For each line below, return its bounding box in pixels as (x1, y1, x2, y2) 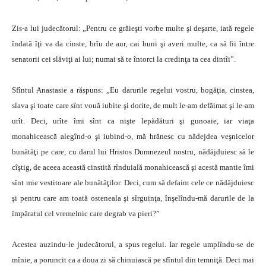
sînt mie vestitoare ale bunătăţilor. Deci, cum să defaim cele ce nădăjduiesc (12, 178, 254, 187)
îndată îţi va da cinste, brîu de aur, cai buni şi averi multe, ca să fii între (12, 39, 254, 48)
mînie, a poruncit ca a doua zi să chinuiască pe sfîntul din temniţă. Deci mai (12, 255, 254, 264)
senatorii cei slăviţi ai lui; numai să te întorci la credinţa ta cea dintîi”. (12, 55, 236, 64)
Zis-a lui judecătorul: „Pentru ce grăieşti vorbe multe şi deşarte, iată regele (12, 24, 254, 33)
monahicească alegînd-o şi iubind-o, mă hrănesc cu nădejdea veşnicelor (12, 132, 254, 141)
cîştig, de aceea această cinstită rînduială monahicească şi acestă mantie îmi (12, 163, 254, 172)
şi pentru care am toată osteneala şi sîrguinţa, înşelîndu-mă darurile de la (12, 194, 254, 202)
